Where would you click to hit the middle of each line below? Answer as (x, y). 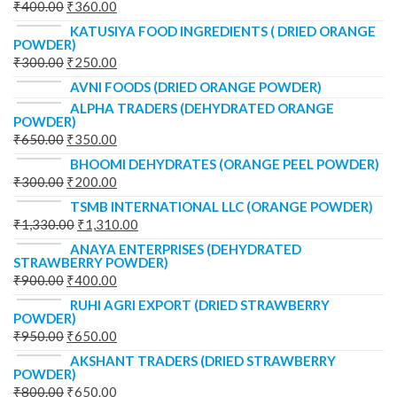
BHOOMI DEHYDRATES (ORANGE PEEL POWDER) (225, 164)
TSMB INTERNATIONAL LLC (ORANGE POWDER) (222, 207)
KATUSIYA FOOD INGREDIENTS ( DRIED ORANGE (223, 31)
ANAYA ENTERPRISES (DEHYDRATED (186, 249)
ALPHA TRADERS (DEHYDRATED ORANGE (202, 109)
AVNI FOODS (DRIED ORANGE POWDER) (196, 87)
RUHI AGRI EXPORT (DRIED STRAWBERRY (200, 305)
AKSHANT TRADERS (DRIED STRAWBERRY (203, 361)
